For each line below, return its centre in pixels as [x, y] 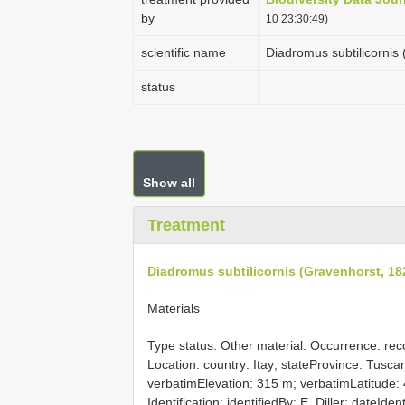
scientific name [184, 52]
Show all [169, 183]
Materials [174, 308]
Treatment [186, 225]
